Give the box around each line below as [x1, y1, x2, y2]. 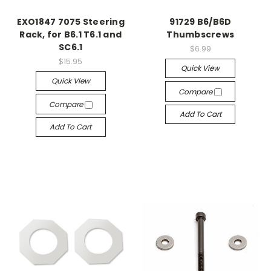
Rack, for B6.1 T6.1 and [19, 28, 122, 41]
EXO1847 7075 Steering [16, 16, 125, 28]
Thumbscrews [166, 28, 235, 41]
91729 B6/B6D [169, 16, 232, 28]
